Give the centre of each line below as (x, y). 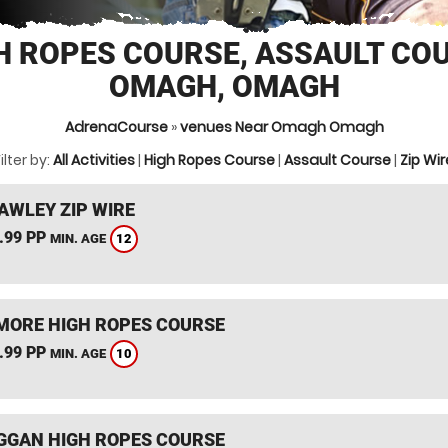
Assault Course (337, 160)
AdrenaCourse (116, 127)
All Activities (94, 160)
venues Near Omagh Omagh (281, 127)
